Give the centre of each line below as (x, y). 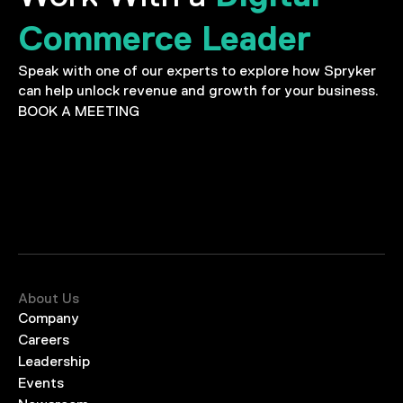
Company (49, 320)
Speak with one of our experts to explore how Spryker (197, 72)
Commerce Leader (165, 39)
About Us (49, 300)
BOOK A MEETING (79, 112)
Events (41, 385)
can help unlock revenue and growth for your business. (198, 92)
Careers (44, 341)
